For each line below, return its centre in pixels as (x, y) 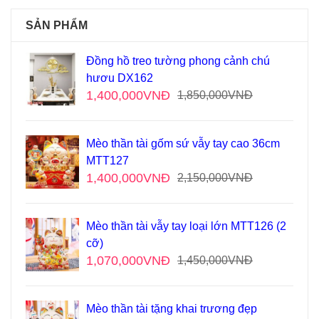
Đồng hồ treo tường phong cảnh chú (178, 61)
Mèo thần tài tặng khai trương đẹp (172, 309)
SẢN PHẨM (57, 26)
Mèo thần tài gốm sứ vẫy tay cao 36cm (183, 144)
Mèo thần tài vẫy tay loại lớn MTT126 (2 (186, 226)
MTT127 (108, 161)
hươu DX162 (120, 78)
